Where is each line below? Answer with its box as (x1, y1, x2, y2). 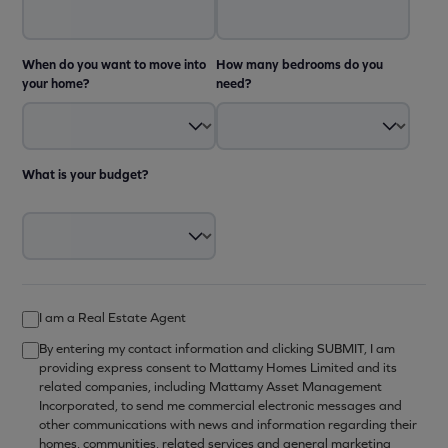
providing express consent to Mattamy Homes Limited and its (39, 359, 397, 376)
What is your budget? (22, 166, 148, 183)
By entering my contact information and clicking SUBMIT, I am (39, 340, 395, 357)
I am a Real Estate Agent (39, 309, 186, 326)
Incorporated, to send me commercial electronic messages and (39, 397, 402, 414)
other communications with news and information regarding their (39, 416, 417, 433)
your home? (22, 75, 89, 92)
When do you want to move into (22, 56, 206, 73)
